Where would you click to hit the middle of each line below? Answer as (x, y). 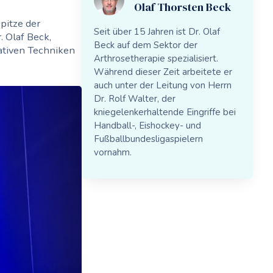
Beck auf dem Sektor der (146, 45)
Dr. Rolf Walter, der (135, 98)
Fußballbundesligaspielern (149, 139)
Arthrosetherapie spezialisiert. (156, 58)
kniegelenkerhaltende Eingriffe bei (165, 112)
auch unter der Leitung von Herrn (163, 85)
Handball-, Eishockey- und (148, 125)
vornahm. (113, 152)
